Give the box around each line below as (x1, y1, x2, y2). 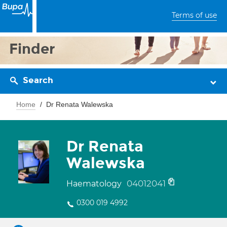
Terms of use (172, 11, 217, 20)
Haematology (66, 179, 124, 188)
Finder (9, 40, 55, 58)
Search (23, 75, 53, 86)
